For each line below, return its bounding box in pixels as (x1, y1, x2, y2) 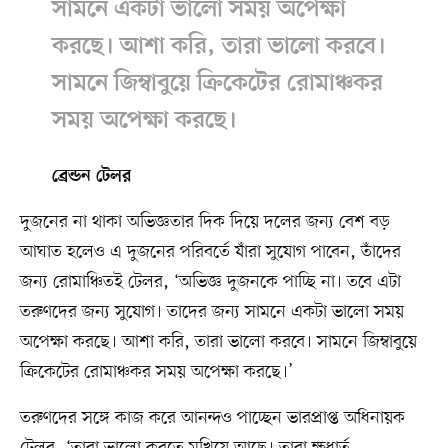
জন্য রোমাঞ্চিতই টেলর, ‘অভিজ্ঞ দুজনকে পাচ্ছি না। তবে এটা (19, 270, 401, 295)
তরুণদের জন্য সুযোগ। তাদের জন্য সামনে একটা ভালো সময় (19, 300, 404, 325)
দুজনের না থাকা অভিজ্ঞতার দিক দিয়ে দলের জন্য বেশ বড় (19, 210, 390, 235)
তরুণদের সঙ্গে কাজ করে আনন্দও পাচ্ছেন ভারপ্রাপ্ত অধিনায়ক (19, 406, 405, 431)
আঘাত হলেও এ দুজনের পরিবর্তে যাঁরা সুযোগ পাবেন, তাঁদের (19, 240, 401, 265)
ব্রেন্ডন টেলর (51, 167, 131, 188)
